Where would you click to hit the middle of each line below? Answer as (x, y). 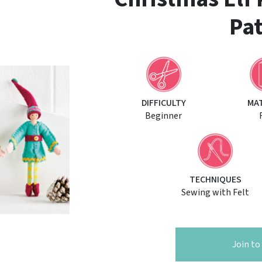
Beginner (163, 116)
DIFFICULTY (163, 103)
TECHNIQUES (215, 180)
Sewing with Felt (215, 193)
